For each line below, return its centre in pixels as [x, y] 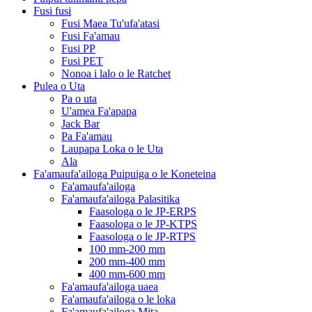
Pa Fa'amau [87, 136]
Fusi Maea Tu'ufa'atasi [110, 23]
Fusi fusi [52, 10]
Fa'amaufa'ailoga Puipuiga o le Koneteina [125, 173]
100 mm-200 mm [127, 249]
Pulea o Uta [59, 86]
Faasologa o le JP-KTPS [143, 224]
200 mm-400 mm [127, 261]
